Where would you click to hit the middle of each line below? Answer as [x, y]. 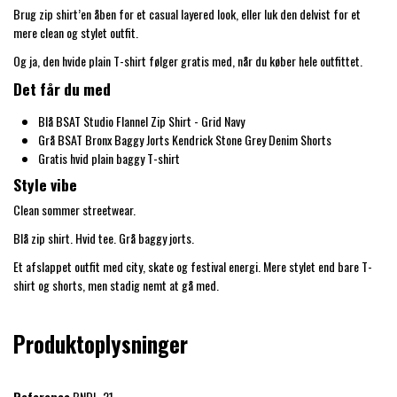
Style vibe [45, 184]
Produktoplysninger [101, 344]
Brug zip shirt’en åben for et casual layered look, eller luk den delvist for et [187, 13]
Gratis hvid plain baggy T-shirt [109, 159]
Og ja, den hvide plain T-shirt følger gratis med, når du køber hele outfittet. [188, 60]
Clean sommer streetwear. [74, 209]
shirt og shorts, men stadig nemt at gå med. [116, 285]
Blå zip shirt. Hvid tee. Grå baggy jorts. [104, 237]
